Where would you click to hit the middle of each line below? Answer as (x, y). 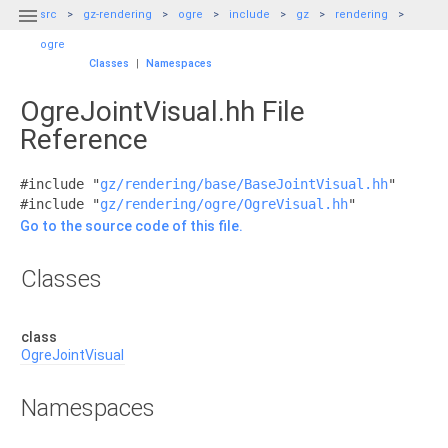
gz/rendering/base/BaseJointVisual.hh (244, 184)
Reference (84, 139)
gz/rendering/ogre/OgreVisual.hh (224, 204)
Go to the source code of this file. (131, 226)
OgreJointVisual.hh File (162, 111)
